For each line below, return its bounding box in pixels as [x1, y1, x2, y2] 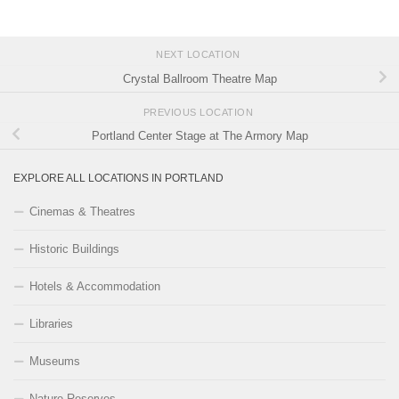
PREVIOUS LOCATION [142, 107, 256, 118]
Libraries [29, 316, 73, 330]
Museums [29, 354, 80, 368]
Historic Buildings [29, 241, 119, 256]
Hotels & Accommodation [29, 279, 160, 293]
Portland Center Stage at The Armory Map [91, 129, 308, 143]
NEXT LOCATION [156, 50, 243, 61]
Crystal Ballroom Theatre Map [122, 72, 277, 86]
